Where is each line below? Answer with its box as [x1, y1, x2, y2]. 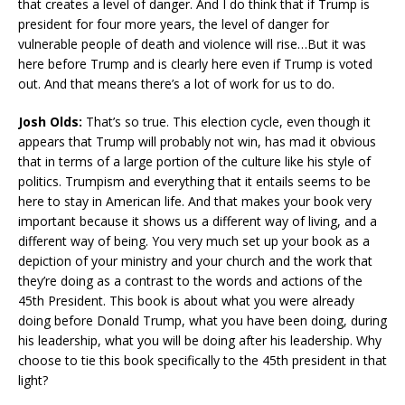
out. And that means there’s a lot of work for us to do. [18, 75, 334, 93]
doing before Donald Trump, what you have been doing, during [18, 312, 387, 330]
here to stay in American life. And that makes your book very [18, 193, 372, 211]
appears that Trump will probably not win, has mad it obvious [18, 133, 376, 151]
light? [18, 372, 48, 390]
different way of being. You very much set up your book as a [18, 232, 370, 250]
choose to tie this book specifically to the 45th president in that [18, 352, 387, 370]
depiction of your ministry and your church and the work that [18, 252, 372, 270]
